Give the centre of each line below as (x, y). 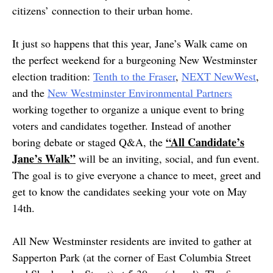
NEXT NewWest (219, 76)
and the (30, 93)
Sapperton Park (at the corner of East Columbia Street (132, 257)
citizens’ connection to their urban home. (103, 10)
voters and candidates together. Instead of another (122, 126)
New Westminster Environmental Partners (140, 93)
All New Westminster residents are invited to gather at (132, 241)
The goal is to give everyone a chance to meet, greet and (136, 175)
